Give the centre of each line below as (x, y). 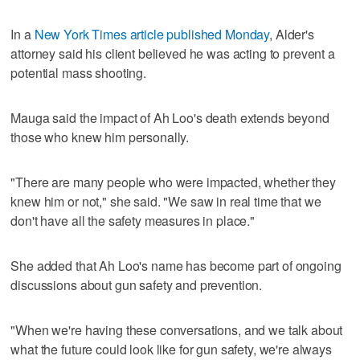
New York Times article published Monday (152, 35)
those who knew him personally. (100, 137)
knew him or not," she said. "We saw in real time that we (166, 202)
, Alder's (292, 35)
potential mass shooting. (78, 73)
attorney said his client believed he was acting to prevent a (173, 54)
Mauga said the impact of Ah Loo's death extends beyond (170, 118)
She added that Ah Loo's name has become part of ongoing (176, 266)
